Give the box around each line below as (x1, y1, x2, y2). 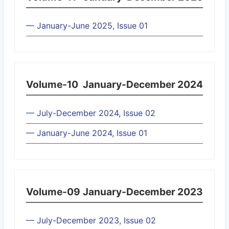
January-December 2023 (82, 186, 203, 198)
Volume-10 (26, 78, 78, 90)
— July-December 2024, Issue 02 (26, 108, 155, 118)
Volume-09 (26, 186, 80, 198)
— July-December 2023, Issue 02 (26, 215, 156, 225)
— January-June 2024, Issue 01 (26, 128, 147, 138)
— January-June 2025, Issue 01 (26, 20, 148, 31)
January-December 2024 (82, 78, 203, 90)
